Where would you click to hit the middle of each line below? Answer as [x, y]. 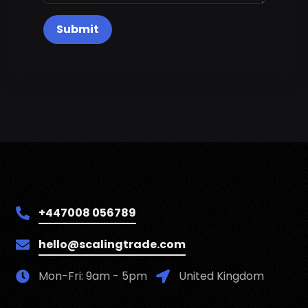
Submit [78, 29]
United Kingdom [221, 276]
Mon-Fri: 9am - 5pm [93, 276]
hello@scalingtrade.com [112, 244]
